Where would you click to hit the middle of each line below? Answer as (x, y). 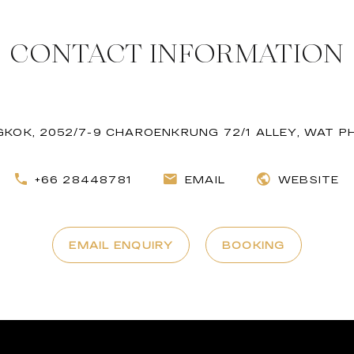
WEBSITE (309, 179)
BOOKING (253, 245)
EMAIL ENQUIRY (121, 245)
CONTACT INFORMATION (177, 53)
